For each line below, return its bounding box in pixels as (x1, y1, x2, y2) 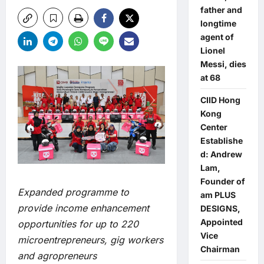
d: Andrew (200, 149, 242, 159)
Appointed (200, 217, 243, 227)
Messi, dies (200, 59, 246, 69)
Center (200, 122, 227, 132)
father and (200, 5, 242, 15)
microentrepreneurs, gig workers (18, 234, 163, 246)
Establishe (200, 136, 243, 146)
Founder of (200, 176, 245, 186)
